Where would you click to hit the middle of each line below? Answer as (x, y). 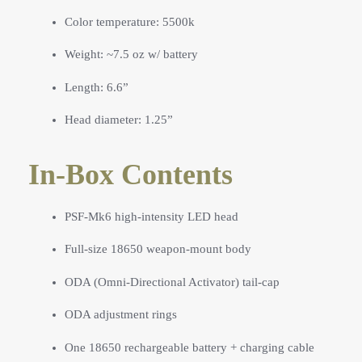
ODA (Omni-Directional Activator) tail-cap (172, 282)
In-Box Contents (130, 175)
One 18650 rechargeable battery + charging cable (189, 347)
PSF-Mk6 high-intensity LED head (152, 216)
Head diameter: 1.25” (119, 120)
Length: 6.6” (97, 87)
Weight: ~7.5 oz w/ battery (131, 55)
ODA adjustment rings (121, 314)
